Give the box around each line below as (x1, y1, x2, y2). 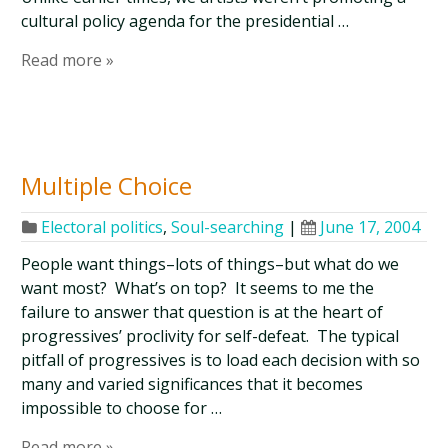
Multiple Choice (21, 169, 193, 202)
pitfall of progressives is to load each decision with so (21, 349, 421, 371)
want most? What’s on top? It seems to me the (21, 277, 375, 299)
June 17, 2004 (320, 216, 421, 238)
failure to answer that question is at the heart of (21, 301, 384, 323)
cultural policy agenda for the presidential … (21, 10, 350, 32)
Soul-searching (171, 216, 285, 238)
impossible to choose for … (21, 397, 223, 419)
